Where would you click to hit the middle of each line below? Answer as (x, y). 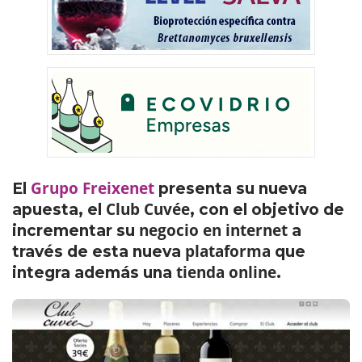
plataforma (228, 251)
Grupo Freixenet (93, 188)
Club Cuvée (148, 209)
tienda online (226, 272)
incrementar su (76, 231)
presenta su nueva (231, 189)
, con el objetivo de (267, 210)
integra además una (94, 273)
